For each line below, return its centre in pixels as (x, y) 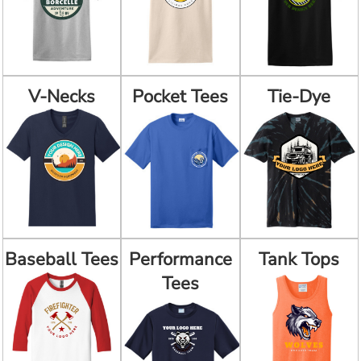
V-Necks (62, 97)
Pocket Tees (180, 97)
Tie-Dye (299, 97)
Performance (180, 259)
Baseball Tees (62, 259)
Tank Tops (299, 259)
